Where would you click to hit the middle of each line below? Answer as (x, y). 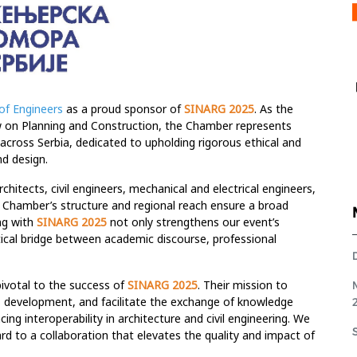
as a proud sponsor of (124, 108)
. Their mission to (243, 284)
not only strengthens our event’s (193, 222)
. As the (274, 108)
